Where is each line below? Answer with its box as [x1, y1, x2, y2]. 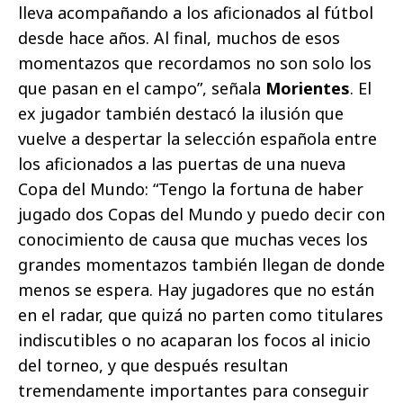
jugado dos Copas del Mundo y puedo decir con [18, 202, 385, 225]
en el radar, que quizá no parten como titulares [18, 303, 383, 326]
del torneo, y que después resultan [18, 354, 288, 376]
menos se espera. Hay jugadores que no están [18, 278, 374, 300]
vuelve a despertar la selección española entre [18, 127, 377, 149]
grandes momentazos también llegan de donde [18, 253, 385, 275]
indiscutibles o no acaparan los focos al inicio [18, 328, 371, 351]
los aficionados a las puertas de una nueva [18, 152, 345, 175]
